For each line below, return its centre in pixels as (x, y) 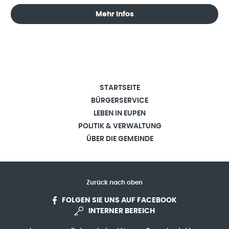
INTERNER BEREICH (122, 211)
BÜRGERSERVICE (120, 100)
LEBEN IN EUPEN (120, 113)
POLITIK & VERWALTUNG (120, 126)
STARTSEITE (120, 88)
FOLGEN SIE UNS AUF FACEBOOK (119, 200)
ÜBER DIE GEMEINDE (120, 139)
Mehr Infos (114, 14)
